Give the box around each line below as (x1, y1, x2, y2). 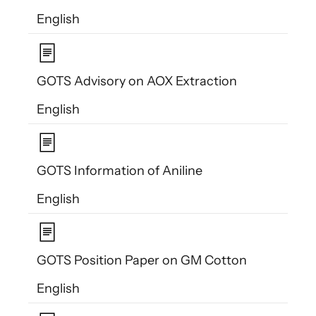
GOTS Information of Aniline (37, 163, 202, 178)
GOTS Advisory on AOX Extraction (37, 73, 237, 89)
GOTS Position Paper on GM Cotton (37, 253, 247, 269)
